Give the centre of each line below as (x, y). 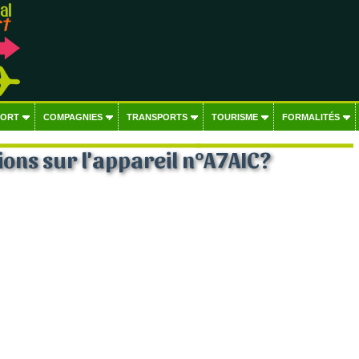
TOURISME (234, 117)
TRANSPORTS (157, 117)
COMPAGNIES (73, 117)
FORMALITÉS (311, 117)
